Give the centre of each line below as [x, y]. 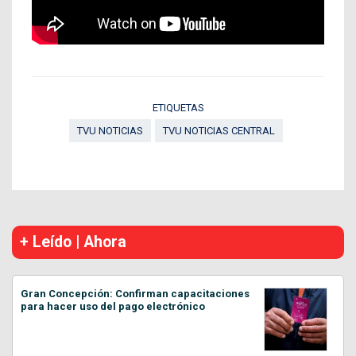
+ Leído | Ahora [73, 242]
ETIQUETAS [178, 107]
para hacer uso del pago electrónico [113, 306]
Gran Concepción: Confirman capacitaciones [135, 293]
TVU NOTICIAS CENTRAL [219, 130]
